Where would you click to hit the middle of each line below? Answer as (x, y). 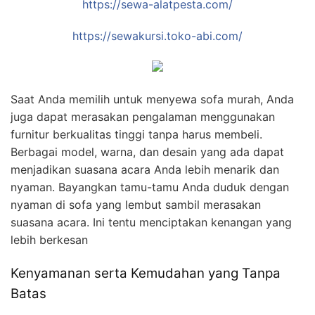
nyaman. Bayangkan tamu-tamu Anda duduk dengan (150, 187)
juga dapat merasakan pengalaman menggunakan (143, 117)
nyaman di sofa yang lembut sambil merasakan (136, 205)
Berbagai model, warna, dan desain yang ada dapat (147, 152)
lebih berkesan (49, 240)
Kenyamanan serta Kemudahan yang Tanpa (146, 274)
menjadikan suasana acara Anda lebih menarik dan (145, 170)
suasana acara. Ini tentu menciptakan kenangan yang (151, 223)
